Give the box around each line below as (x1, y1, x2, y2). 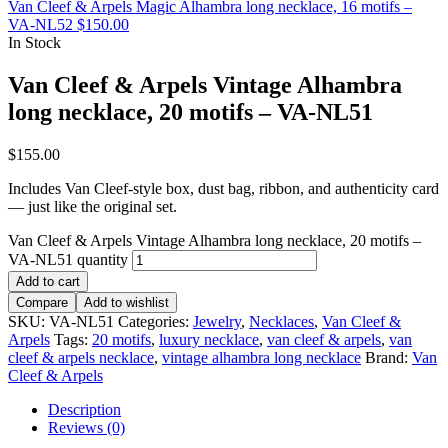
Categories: (118, 313, 193, 331)
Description (48, 401, 121, 419)
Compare (16, 295, 68, 311)
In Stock (8, 34, 61, 52)
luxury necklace (159, 331, 259, 349)
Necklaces (249, 313, 314, 331)
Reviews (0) (48, 419, 125, 437)
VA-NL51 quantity (8, 251, 128, 269)
